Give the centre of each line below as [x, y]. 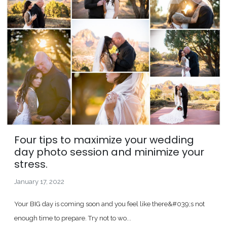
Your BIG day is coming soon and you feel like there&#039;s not [109, 204]
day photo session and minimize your [109, 152]
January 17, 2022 [39, 181]
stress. [31, 164]
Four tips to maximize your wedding [104, 140]
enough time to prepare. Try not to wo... [73, 218]
